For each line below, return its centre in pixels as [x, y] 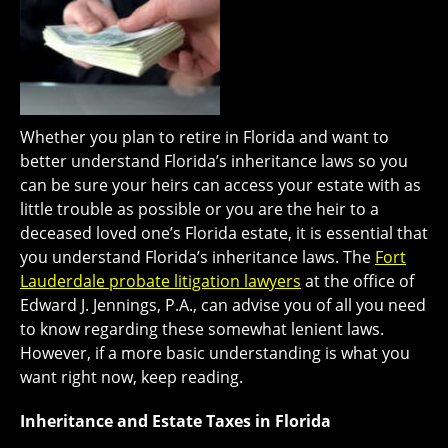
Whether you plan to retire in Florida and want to [204, 136]
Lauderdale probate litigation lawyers [160, 280]
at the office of [357, 280]
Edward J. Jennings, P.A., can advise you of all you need [223, 304]
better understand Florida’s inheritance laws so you [214, 160]
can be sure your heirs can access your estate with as [220, 184]
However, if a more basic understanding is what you [215, 352]
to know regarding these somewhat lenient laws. [202, 328]
